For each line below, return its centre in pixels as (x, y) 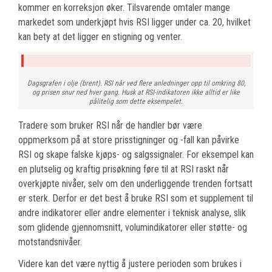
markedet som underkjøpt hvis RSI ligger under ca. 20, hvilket (134, 22)
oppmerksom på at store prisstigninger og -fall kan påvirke (129, 140)
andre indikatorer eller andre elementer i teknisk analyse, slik (132, 213)
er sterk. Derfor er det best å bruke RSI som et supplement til (136, 199)
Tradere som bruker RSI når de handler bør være (110, 126)
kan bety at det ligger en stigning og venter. (100, 37)
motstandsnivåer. (50, 242)
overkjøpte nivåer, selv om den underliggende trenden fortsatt (135, 184)
